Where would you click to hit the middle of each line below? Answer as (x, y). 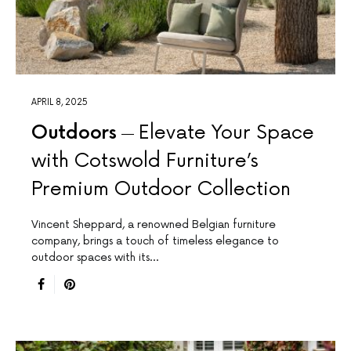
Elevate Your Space (226, 133)
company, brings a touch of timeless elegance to (155, 241)
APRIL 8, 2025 (60, 103)
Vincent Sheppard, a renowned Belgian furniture (154, 225)
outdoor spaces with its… (95, 258)
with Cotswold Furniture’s (145, 161)
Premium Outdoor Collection (161, 190)
